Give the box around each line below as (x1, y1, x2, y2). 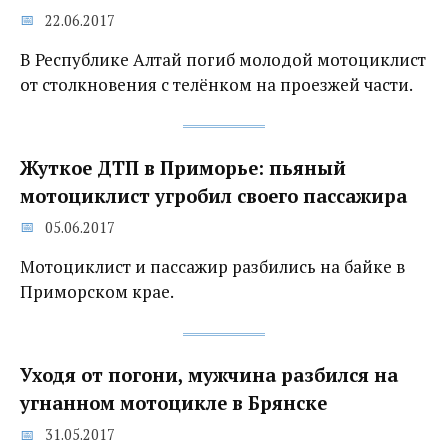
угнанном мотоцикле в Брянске (20, 390, 327, 415)
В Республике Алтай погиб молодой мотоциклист (20, 47, 426, 71)
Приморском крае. (20, 279, 174, 303)
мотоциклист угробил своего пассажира (20, 183, 407, 208)
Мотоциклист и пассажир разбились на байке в (20, 254, 405, 278)
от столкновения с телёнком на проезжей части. (20, 72, 413, 96)
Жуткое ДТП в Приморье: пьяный (20, 155, 346, 180)
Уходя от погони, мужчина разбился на (20, 362, 398, 387)
